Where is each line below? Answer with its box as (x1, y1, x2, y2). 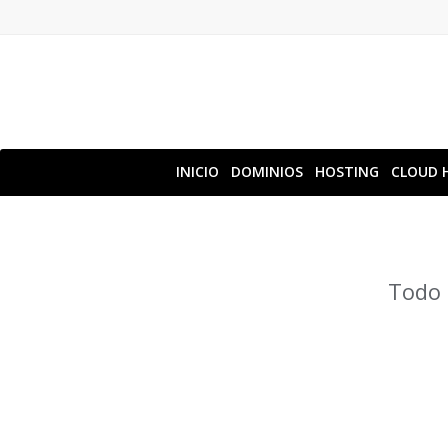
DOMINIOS (231, 162, 303, 181)
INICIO (176, 162, 219, 181)
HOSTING (315, 162, 379, 181)
